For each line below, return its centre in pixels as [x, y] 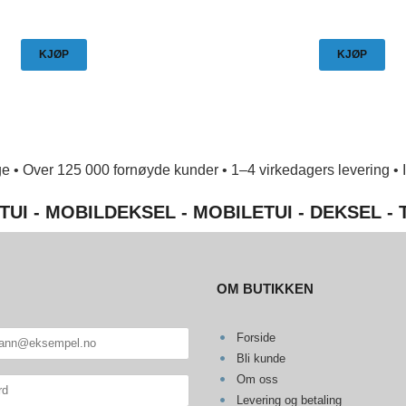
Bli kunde [261, 358]
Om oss [257, 379]
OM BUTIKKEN [265, 288]
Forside [256, 337]
